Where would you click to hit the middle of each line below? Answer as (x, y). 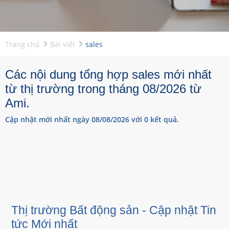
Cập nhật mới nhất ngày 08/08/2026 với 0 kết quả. (92, 119)
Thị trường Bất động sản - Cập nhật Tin (114, 210)
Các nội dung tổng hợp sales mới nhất (108, 74)
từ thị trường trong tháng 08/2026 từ (103, 89)
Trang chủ (22, 44)
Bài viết (63, 44)
